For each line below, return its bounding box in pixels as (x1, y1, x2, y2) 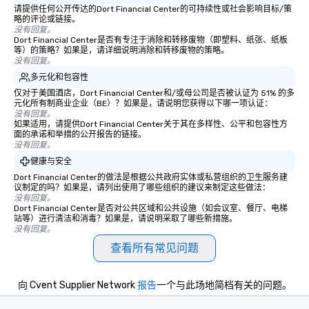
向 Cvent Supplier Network (17, 279, 137, 291)
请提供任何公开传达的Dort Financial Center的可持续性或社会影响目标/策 (14, 4, 292, 14)
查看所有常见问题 (110, 241, 199, 255)
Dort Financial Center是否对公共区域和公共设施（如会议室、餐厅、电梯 (14, 203, 288, 213)
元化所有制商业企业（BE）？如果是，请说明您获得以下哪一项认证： (14, 99, 272, 108)
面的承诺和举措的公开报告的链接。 (14, 130, 146, 139)
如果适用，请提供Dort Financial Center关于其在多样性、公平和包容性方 (14, 119, 288, 129)
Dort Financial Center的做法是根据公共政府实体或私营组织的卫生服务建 (14, 172, 288, 182)
